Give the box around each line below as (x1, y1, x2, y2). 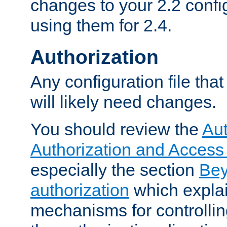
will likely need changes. (30, 92, 216, 112)
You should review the (30, 120, 202, 139)
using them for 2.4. (30, 16, 172, 35)
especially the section (30, 160, 199, 180)
